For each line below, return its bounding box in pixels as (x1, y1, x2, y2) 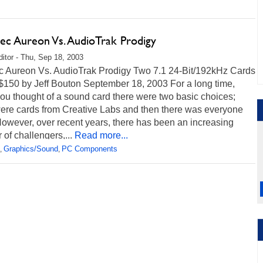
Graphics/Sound (4, 144, 58, 153)
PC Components (62, 144, 117, 153)
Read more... (75, 130, 128, 140)
